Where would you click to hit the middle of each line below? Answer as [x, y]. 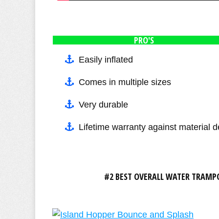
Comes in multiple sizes [125, 82]
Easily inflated [106, 59]
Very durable [103, 104]
